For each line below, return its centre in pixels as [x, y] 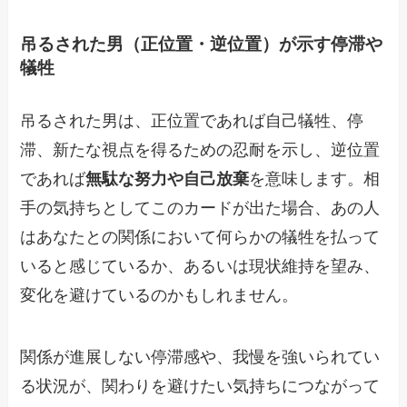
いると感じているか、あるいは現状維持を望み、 [200, 266]
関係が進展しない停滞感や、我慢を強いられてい [200, 357]
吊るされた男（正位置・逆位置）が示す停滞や [202, 45]
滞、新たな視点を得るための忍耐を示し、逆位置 [200, 149]
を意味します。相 [315, 179]
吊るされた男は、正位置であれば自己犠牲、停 [192, 120]
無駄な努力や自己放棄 [168, 179]
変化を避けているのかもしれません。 [159, 295]
